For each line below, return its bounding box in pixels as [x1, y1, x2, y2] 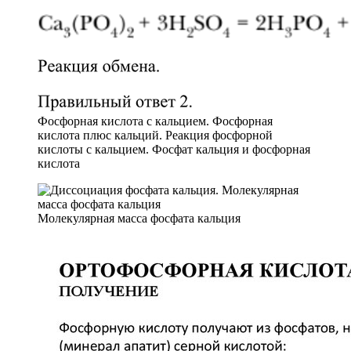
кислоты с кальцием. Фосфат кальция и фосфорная [38, 142, 310, 156]
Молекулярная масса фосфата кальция [38, 211, 241, 225]
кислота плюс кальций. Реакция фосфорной [38, 128, 273, 142]
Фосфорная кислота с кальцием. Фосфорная [38, 114, 273, 128]
